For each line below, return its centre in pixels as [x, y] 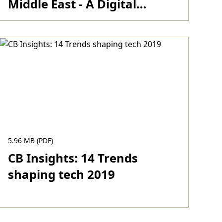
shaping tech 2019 [61, 174]
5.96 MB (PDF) [30, 140]
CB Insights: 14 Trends [73, 158]
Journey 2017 [46, 20]
